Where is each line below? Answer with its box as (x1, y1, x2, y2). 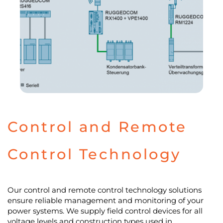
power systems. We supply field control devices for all (7, 206, 203, 216)
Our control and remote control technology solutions (7, 185, 202, 195)
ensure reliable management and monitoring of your (7, 196, 204, 205)
